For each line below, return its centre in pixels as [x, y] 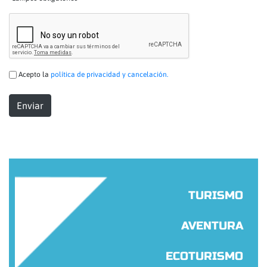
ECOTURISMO [204, 256]
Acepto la [34, 74]
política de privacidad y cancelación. [109, 74]
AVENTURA [212, 226]
